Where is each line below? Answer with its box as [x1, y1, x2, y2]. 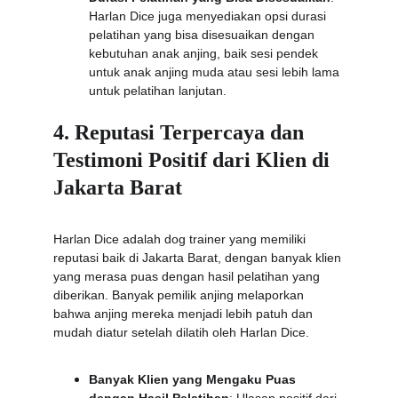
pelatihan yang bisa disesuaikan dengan [89, 28, 318, 42]
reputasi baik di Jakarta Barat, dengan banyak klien [53, 251, 345, 265]
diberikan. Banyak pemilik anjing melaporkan [53, 288, 307, 302]
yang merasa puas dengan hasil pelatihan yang [53, 269, 323, 283]
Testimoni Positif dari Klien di [53, 148, 335, 171]
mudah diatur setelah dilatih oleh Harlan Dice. [53, 325, 309, 339]
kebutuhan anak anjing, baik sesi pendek [89, 46, 322, 60]
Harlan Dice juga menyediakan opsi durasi [89, 9, 330, 23]
